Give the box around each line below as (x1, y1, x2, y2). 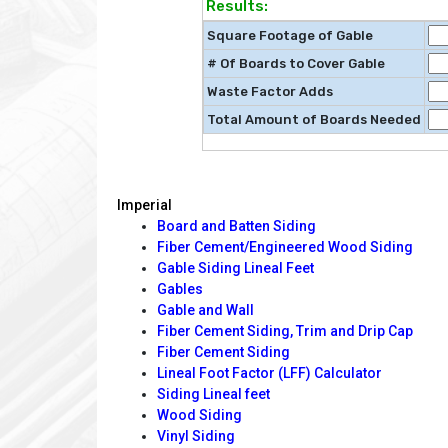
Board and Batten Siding (157, 217, 316, 234)
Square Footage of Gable (207, 28, 373, 44)
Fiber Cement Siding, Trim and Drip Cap (157, 322, 413, 339)
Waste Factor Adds (207, 84, 333, 100)
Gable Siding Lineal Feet (157, 259, 314, 276)
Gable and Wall (157, 301, 254, 318)
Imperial (117, 196, 172, 213)
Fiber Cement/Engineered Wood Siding (157, 238, 413, 255)
